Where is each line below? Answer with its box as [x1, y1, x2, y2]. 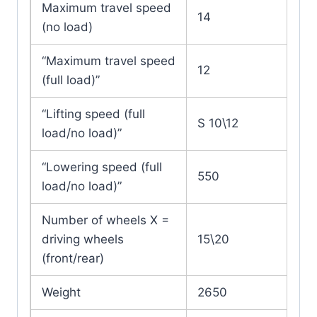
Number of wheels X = [42, 213, 169, 228]
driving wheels [42, 232, 124, 247]
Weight [42, 285, 81, 300]
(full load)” [42, 73, 100, 88]
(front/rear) [42, 251, 104, 266]
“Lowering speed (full [42, 160, 162, 175]
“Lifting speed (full [42, 107, 145, 122]
